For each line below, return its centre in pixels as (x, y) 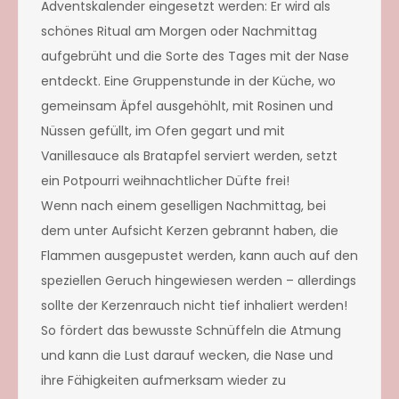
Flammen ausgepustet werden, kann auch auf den (199, 255)
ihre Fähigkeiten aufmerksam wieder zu (163, 380)
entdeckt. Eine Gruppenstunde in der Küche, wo (188, 81)
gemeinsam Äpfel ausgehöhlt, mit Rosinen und (187, 106)
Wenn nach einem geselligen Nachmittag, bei (183, 205)
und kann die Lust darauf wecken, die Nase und (187, 355)
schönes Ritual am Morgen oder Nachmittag (179, 31)
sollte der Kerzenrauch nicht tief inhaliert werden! (194, 305)
